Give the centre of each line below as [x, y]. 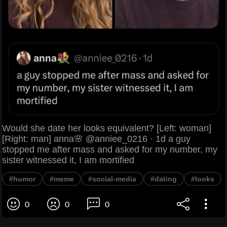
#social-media [112, 179]
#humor [22, 179]
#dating [164, 179]
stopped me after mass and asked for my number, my [110, 150]
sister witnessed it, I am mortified [68, 160]
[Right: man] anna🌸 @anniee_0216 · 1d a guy [96, 139]
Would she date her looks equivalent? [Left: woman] [107, 128]
